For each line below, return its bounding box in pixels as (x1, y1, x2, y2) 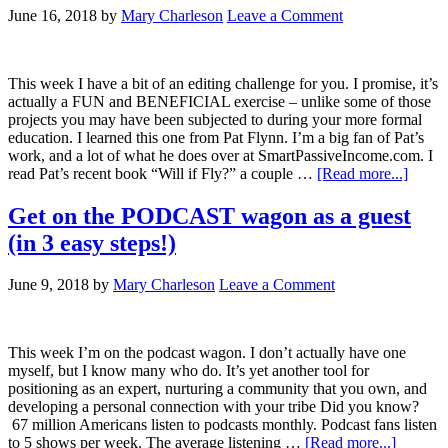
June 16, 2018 (8, 6, 97, 24)
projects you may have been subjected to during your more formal (8, 110, 422, 128)
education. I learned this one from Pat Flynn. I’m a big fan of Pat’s (8, 128, 424, 146)
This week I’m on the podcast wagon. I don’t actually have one (8, 344, 406, 362)
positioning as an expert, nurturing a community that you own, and (8, 380, 427, 398)
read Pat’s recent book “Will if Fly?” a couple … (8, 164, 317, 182)
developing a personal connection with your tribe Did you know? (8, 398, 419, 416)
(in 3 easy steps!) (8, 229, 176, 256)
